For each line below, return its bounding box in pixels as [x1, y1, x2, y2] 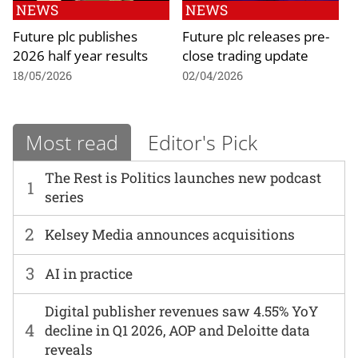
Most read [26, 128, 118, 156]
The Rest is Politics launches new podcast [45, 169, 322, 188]
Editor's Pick [148, 128, 257, 156]
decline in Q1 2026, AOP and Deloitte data [45, 320, 311, 340]
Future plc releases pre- [182, 26, 329, 46]
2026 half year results [13, 45, 148, 65]
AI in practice [45, 264, 133, 283]
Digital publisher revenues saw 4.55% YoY [45, 301, 319, 320]
